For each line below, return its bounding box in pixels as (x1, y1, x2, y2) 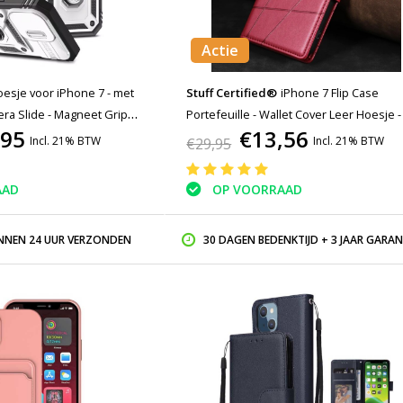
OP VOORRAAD (212, 181, 303, 199)
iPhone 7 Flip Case (281, 85, 380, 101)
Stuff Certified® (186, 85, 278, 101)
